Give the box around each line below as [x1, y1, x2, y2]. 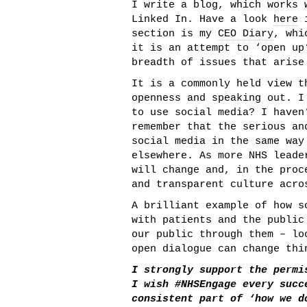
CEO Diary [218, 28, 273, 40]
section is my [132, 28, 218, 40]
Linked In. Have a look [132, 14, 273, 25]
